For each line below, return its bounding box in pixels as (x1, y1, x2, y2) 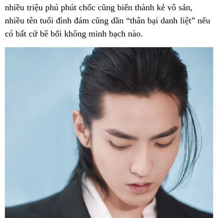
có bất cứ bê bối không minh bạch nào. (5, 28, 145, 38)
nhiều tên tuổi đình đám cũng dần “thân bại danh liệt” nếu (5, 15, 210, 25)
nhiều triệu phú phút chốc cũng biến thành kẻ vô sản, (5, 2, 193, 12)
